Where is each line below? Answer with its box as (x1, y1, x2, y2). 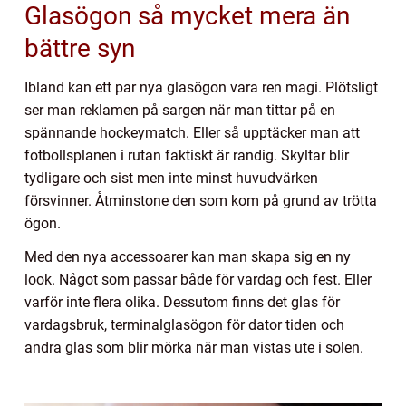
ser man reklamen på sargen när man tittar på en (24, 101, 335, 119)
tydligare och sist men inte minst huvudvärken (24, 169, 318, 187)
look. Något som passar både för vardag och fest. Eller (24, 270, 372, 288)
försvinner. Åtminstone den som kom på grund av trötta (24, 191, 377, 209)
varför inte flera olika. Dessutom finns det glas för (24, 293, 340, 311)
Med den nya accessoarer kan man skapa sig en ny (24, 247, 351, 266)
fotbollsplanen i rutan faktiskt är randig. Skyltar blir (24, 146, 349, 164)
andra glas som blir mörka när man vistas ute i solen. (24, 338, 367, 356)
